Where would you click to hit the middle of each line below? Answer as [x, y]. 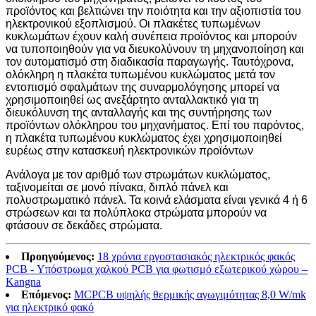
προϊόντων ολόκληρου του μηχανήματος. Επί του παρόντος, [155, 126]
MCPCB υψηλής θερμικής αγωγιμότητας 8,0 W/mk [190, 295]
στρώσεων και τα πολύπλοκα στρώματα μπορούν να [136, 213]
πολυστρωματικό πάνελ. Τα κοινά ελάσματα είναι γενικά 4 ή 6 [157, 200]
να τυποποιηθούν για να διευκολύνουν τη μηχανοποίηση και [155, 49]
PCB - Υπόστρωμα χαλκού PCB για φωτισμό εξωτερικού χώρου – [157, 269]
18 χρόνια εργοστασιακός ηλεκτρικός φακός [196, 257]
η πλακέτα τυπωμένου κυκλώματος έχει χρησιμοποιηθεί [144, 138]
